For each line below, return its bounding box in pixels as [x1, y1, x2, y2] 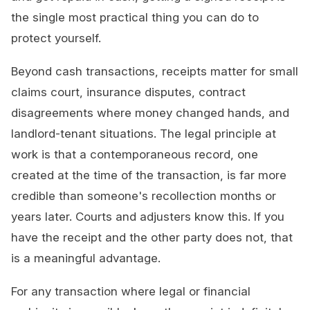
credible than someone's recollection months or [11, 189, 276, 203]
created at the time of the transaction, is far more [11, 168, 286, 183]
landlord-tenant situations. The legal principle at [11, 127, 276, 141]
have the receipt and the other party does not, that [11, 230, 293, 245]
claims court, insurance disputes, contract [11, 85, 246, 100]
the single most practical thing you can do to [11, 10, 259, 25]
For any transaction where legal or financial [11, 284, 250, 299]
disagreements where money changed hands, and [11, 106, 289, 120]
